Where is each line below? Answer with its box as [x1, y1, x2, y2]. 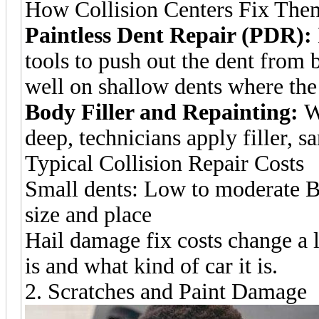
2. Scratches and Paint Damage [25, 278, 307, 304]
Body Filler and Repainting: [25, 99, 298, 125]
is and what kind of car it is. [25, 253, 278, 278]
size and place [25, 202, 152, 227]
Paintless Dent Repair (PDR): [25, 22, 312, 48]
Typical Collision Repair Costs [25, 150, 304, 176]
